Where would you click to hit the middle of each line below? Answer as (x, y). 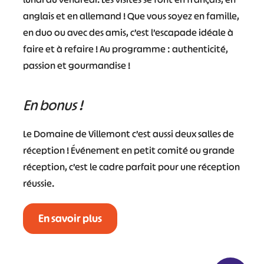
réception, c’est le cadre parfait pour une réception (131, 166)
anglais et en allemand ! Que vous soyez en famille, (131, 16)
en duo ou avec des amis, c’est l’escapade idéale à (128, 32)
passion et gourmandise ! (76, 65)
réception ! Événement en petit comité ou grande (128, 150)
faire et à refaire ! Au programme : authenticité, (125, 49)
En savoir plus (70, 218)
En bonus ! (52, 105)
